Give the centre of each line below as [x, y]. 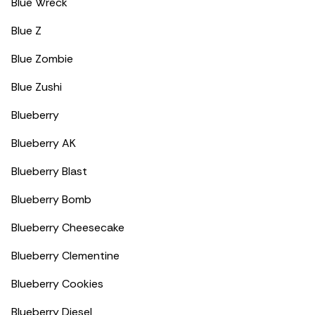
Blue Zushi [37, 87]
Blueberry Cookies [57, 284]
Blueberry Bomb [51, 199]
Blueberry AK [44, 143]
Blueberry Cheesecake [68, 227]
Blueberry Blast [49, 171]
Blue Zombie [42, 59]
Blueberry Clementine [65, 256]
